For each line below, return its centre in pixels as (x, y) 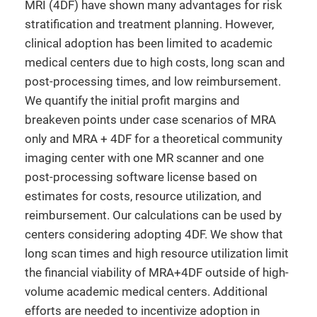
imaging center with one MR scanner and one (144, 158)
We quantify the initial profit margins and (132, 100)
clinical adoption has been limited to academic (149, 43)
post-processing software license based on (141, 177)
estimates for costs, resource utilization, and (143, 196)
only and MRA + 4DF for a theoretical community (154, 139)
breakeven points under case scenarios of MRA (150, 120)
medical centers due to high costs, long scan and (155, 62)
